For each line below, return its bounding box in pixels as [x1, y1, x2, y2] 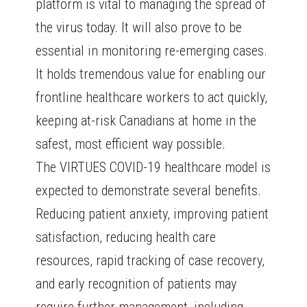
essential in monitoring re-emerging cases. [36, 42, 268, 60]
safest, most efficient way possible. [36, 136, 226, 153]
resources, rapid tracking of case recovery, [36, 252, 265, 269]
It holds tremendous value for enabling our [36, 66, 267, 83]
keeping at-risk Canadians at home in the [36, 112, 257, 130]
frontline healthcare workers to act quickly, [36, 89, 268, 106]
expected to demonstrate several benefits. [36, 182, 262, 199]
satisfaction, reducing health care [36, 229, 217, 246]
